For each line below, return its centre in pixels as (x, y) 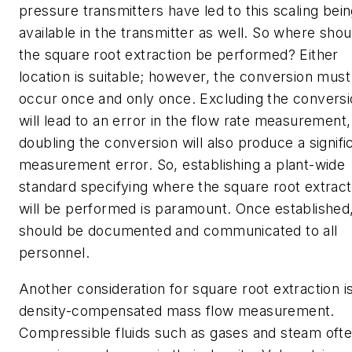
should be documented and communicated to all (178, 231)
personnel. (55, 253)
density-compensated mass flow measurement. (177, 310)
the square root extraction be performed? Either (179, 55)
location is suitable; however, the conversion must (185, 77)
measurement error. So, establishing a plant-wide (182, 165)
